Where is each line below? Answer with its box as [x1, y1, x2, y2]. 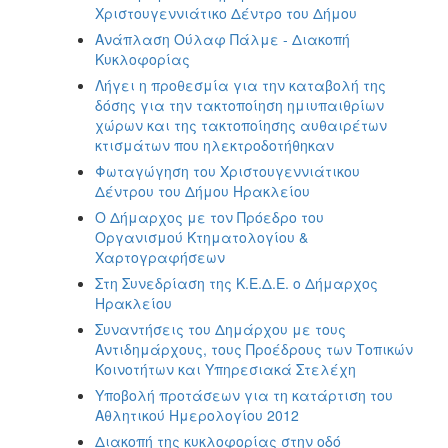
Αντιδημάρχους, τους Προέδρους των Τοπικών [95, 338, 413, 359]
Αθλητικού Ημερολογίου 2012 [95, 404, 299, 425]
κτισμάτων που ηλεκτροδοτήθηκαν [95, 134, 334, 155]
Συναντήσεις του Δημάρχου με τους [95, 318, 346, 339]
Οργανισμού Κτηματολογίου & [95, 226, 308, 247]
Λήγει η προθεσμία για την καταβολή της [95, 74, 386, 95]
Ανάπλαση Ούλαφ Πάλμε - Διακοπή [95, 28, 350, 49]
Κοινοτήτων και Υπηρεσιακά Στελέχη [95, 358, 356, 379]
